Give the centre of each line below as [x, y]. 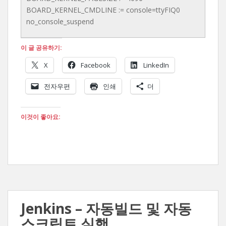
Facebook [96, 65]
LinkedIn [156, 65]
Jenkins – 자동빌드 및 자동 [106, 208]
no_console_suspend [60, 21]
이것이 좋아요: [41, 117]
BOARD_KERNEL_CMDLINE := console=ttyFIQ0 [103, 10]
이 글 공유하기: [41, 48]
